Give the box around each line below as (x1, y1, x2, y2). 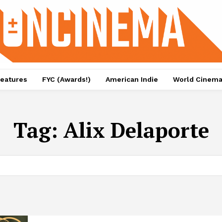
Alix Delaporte (63, 116, 209, 144)
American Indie (105, 75, 158, 84)
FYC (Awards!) (42, 75, 91, 84)
